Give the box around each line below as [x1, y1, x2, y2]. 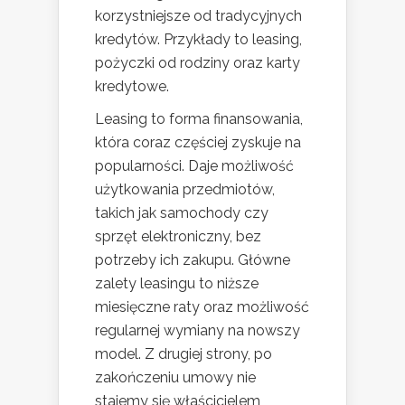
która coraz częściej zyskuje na [95, 133, 301, 151]
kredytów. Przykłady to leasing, [95, 30, 302, 48]
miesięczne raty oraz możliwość [95, 297, 309, 316]
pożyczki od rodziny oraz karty [95, 53, 300, 71]
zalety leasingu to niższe [95, 274, 259, 292]
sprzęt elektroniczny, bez [95, 227, 261, 245]
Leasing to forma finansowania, [95, 109, 303, 127]
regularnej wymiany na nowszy [95, 321, 300, 339]
